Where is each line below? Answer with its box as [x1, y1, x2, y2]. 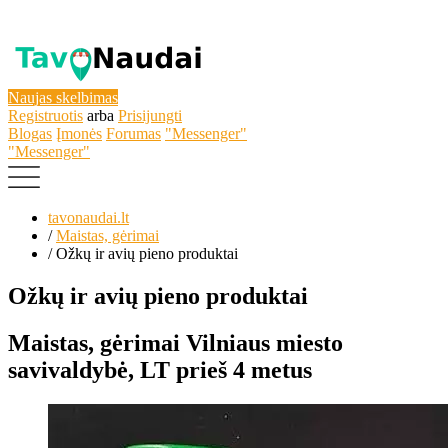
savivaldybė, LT [8, 356, 170, 383]
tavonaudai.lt [48, 209, 129, 226]
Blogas [8, 125, 52, 142]
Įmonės [56, 125, 102, 142]
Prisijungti [118, 107, 182, 124]
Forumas [106, 125, 161, 142]
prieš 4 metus [176, 356, 312, 383]
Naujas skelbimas [8, 89, 118, 106]
